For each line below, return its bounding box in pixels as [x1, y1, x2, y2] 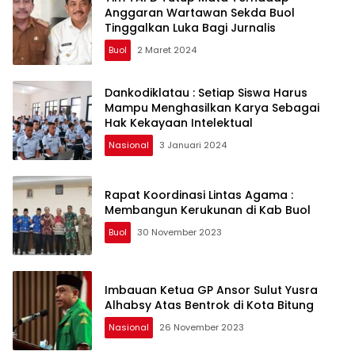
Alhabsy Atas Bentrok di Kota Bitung [105, 297, 314, 314]
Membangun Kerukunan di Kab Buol [105, 202, 311, 219]
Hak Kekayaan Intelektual [105, 114, 253, 131]
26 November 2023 [159, 321, 244, 334]
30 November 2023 [137, 226, 222, 239]
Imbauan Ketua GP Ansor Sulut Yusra [105, 282, 318, 299]
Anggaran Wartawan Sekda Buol [105, 4, 295, 21]
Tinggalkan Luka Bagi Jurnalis [105, 19, 276, 36]
